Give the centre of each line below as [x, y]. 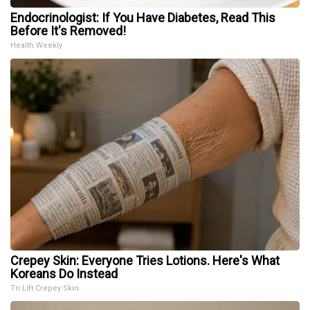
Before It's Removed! [68, 30]
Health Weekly [36, 45]
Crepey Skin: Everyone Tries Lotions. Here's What [145, 260]
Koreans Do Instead [64, 273]
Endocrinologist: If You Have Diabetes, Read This [143, 17]
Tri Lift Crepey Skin [45, 288]
